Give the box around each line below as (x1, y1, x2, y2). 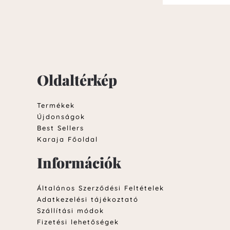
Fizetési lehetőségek (37, 217, 119, 226)
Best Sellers (37, 123, 84, 132)
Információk (37, 152, 121, 172)
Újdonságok (37, 112, 85, 121)
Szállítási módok (37, 206, 104, 215)
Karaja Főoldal (37, 135, 98, 143)
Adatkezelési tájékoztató (37, 195, 139, 203)
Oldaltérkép (37, 70, 117, 89)
